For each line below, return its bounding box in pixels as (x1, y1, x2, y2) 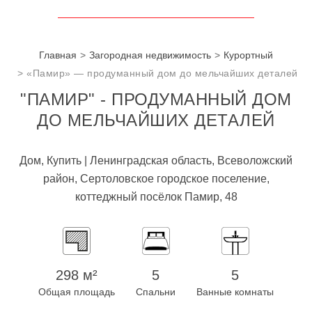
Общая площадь (38, 286, 115, 297)
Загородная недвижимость (89, 49, 211, 61)
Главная (39, 49, 77, 61)
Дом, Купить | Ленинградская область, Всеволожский (19, 155, 292, 166)
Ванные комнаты (196, 286, 274, 297)
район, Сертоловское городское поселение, (42, 173, 270, 185)
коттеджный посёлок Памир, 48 (75, 191, 237, 203)
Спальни (136, 286, 175, 297)
